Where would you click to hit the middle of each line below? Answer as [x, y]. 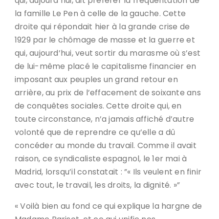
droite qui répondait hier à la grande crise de [102, 27]
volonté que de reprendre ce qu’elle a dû [95, 132]
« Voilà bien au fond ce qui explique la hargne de [109, 206]
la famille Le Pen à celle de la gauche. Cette [100, 13]
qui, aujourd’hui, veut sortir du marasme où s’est [108, 53]
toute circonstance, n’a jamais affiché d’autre [105, 119]
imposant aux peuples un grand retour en [96, 79]
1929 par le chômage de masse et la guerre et [105, 40]
